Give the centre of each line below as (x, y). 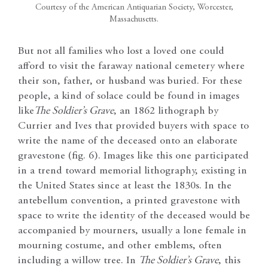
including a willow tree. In (78, 261)
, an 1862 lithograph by (166, 111)
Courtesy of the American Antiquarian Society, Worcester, (134, 8)
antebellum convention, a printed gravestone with (129, 201)
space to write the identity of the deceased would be (134, 216)
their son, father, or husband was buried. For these (130, 81)
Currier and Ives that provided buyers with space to (133, 126)
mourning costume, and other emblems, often (120, 246)
